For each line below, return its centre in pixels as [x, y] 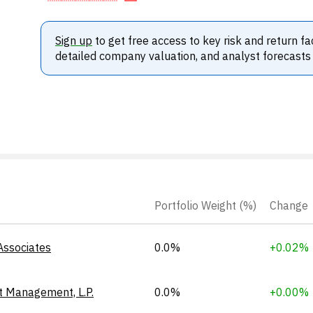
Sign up [73, 41]
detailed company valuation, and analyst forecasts [183, 56]
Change [289, 205]
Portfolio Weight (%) [205, 205]
